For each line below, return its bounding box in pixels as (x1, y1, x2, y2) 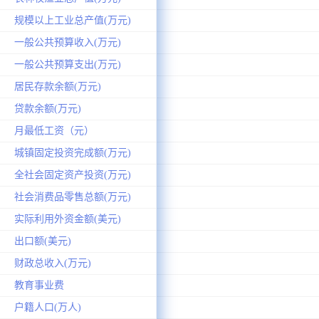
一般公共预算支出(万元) (14, 58, 121, 70)
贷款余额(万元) (14, 103, 81, 114)
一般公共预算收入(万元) (14, 36, 121, 48)
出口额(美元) (14, 235, 71, 246)
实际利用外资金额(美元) (14, 213, 121, 224)
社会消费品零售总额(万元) (14, 191, 131, 202)
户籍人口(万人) (14, 301, 81, 313)
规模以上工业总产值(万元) (14, 14, 131, 26)
